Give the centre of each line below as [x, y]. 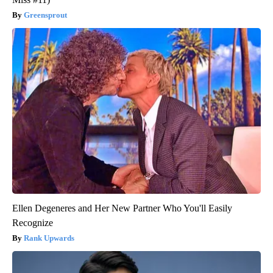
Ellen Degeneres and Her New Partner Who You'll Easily [122, 208]
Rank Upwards [49, 238]
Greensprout [45, 15]
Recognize [33, 223]
